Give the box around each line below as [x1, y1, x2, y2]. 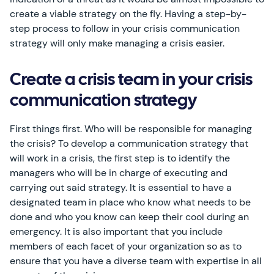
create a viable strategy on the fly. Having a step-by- [10, 7, 246, 20]
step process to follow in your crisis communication [10, 22, 240, 35]
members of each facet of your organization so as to [10, 240, 242, 253]
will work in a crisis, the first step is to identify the [10, 152, 230, 165]
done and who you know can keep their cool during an [10, 210, 249, 223]
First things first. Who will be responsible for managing [10, 122, 252, 135]
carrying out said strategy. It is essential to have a [10, 181, 232, 194]
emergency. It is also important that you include [10, 225, 223, 238]
